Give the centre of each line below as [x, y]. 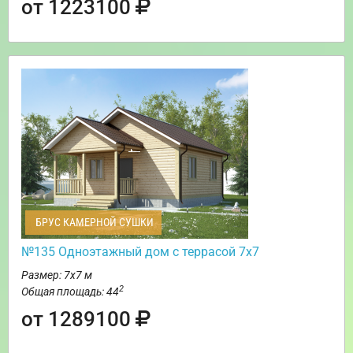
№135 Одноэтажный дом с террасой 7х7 [140, 251]
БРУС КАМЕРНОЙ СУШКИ [93, 222]
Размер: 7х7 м [57, 275]
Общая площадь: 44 [70, 291]
